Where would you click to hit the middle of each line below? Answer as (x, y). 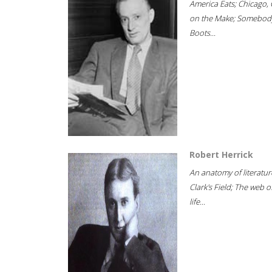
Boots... (202, 33)
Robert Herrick (221, 155)
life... (197, 202)
